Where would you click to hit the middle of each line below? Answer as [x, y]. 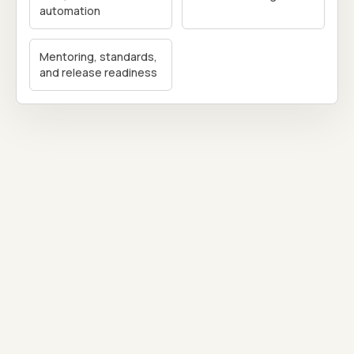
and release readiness [98, 72]
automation [70, 10]
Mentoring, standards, [98, 56]
